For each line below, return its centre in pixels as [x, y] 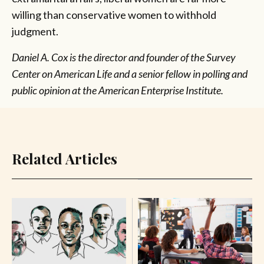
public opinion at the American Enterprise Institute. [118, 90]
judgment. [35, 32]
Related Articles [65, 159]
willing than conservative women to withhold [114, 15]
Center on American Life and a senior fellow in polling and [130, 74]
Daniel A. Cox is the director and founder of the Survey [124, 57]
